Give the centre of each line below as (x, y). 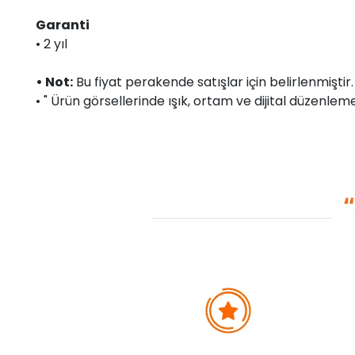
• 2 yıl (52, 44)
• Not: (54, 82)
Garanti (63, 25)
